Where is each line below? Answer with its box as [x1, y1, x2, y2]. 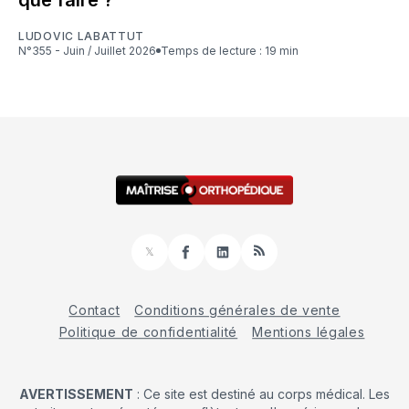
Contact [68, 302, 121, 318]
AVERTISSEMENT [19, 386, 133, 402]
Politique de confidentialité [58, 324, 238, 340]
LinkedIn [221, 252, 267, 267]
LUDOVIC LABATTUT [18, 28, 145, 43]
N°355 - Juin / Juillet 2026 [26, 43, 156, 58]
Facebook [184, 252, 240, 267]
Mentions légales [252, 324, 365, 340]
